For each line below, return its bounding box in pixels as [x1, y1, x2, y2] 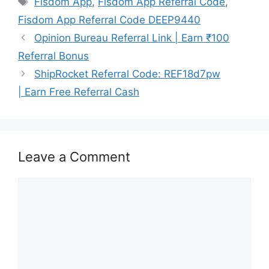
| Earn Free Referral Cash [18, 85, 139, 98]
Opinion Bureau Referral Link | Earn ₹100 [34, 31, 230, 44]
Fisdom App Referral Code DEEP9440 [18, 13, 201, 26]
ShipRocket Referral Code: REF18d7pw [34, 67, 221, 80]
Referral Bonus [18, 49, 89, 62]
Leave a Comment [18, 148, 130, 165]
